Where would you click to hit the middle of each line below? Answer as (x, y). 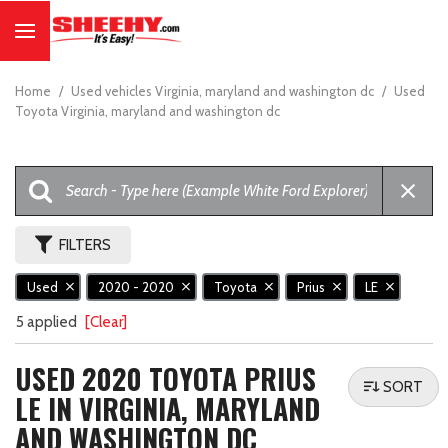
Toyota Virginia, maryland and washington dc (147, 111)
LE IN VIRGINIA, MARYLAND (167, 409)
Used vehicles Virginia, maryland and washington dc (224, 91)
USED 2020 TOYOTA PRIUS (165, 379)
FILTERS (85, 245)
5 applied (48, 322)
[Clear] (106, 322)
